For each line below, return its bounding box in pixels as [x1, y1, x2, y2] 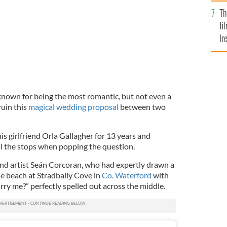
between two [118, 101, 166, 111]
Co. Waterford [101, 170, 152, 180]
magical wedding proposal [28, 101, 119, 111]
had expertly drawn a [101, 159, 174, 169]
